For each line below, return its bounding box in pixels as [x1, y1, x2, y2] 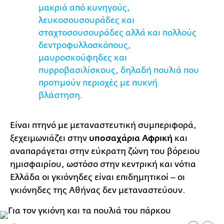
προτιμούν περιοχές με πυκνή [38, 77, 157, 87]
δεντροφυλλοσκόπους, [38, 40, 131, 50]
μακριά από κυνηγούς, [38, 2, 130, 12]
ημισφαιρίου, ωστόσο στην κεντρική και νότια [10, 159, 196, 169]
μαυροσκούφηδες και [38, 52, 127, 62]
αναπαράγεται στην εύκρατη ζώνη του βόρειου [10, 146, 200, 156]
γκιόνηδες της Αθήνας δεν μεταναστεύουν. [10, 185, 185, 195]
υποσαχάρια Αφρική [87, 133, 172, 143]
